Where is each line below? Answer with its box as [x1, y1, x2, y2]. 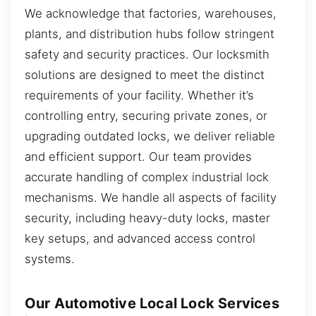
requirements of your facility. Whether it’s [25, 87, 254, 102]
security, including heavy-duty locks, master [25, 210, 270, 225]
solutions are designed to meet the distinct [25, 67, 265, 82]
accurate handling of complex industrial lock [25, 169, 269, 184]
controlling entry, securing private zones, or [25, 108, 267, 123]
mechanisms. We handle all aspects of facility [25, 190, 276, 205]
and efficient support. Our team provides [25, 149, 252, 164]
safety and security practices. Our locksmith [25, 47, 269, 61]
